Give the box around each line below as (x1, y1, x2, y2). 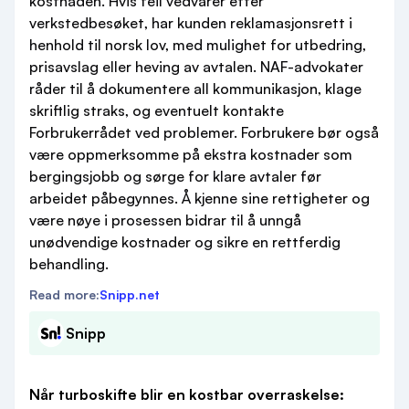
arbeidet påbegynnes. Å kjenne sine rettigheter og (29, 189, 370, 207)
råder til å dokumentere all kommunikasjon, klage (29, 79, 362, 98)
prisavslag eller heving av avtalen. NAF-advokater (29, 58, 363, 76)
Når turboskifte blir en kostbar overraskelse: (29, 385, 344, 404)
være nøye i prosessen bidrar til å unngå (29, 211, 301, 229)
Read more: (29, 287, 100, 302)
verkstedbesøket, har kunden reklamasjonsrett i (29, 14, 352, 32)
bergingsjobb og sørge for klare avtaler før (29, 167, 321, 185)
